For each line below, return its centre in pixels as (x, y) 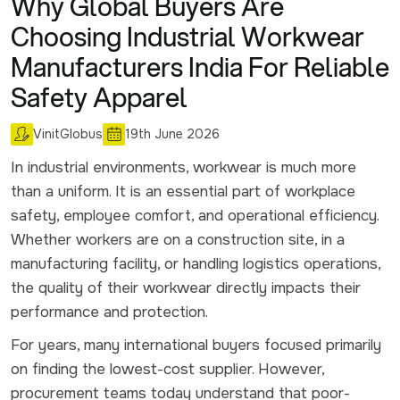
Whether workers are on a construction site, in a (178, 239)
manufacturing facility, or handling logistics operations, (196, 263)
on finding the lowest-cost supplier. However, (167, 369)
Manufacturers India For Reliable (200, 67)
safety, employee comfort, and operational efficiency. (195, 215)
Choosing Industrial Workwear (187, 37)
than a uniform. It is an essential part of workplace (183, 191)
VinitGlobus (68, 133)
